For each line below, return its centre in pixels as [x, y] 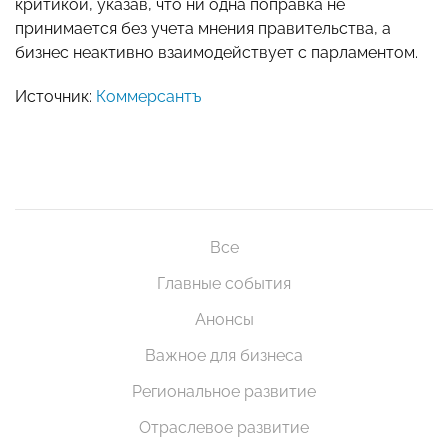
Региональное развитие [224, 392]
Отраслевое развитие [224, 428]
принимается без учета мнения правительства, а [203, 29]
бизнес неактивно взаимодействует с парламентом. [216, 53]
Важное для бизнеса [224, 356]
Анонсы [224, 320]
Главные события [224, 284]
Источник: [55, 97]
